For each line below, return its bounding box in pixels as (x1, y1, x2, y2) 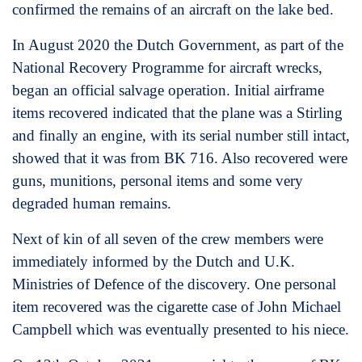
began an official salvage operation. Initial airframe (12, 81, 324, 99)
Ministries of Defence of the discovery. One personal (12, 275, 336, 293)
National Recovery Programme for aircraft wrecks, (12, 58, 322, 76)
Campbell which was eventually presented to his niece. (12, 320, 349, 338)
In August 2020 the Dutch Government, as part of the (12, 36, 343, 53)
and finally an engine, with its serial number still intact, (12, 126, 350, 144)
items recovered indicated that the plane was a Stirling (12, 103, 343, 121)
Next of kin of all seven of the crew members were (12, 229, 323, 247)
